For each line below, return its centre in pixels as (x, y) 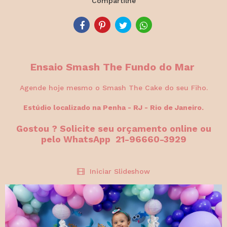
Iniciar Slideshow (117, 171)
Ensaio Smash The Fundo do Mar (113, 67)
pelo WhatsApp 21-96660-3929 (113, 139)
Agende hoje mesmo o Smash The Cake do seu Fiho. (113, 88)
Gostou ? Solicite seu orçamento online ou (113, 128)
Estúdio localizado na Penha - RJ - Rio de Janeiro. (113, 107)
